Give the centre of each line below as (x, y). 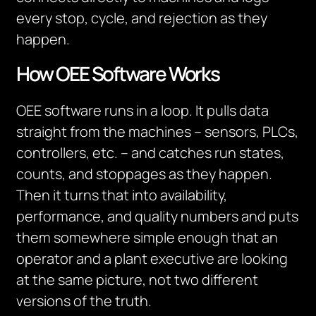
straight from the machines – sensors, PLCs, (158, 132)
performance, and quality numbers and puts (158, 216)
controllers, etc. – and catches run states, (151, 153)
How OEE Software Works (118, 73)
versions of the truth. (84, 301)
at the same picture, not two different (138, 280)
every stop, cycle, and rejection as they (142, 18)
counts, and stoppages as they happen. (145, 174)
